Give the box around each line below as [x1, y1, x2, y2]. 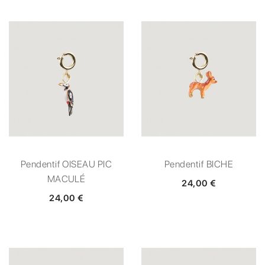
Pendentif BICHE [164, 158, 234, 170]
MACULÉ [47, 173, 86, 185]
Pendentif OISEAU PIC [20, 158, 112, 170]
